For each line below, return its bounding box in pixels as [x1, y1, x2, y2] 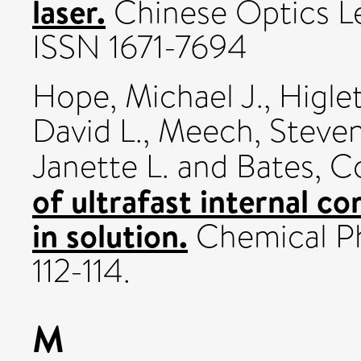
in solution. [32, 213, 188, 259]
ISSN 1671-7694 [32, 24, 247, 71]
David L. [32, 108, 143, 155]
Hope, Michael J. [32, 73, 263, 120]
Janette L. [32, 143, 169, 190]
